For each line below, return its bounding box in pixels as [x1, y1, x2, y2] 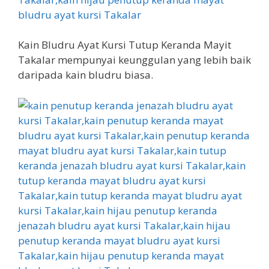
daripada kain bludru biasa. [18, 68, 153, 82]
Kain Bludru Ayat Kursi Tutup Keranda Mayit [18, 38, 231, 52]
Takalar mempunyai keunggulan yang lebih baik [18, 53, 251, 67]
